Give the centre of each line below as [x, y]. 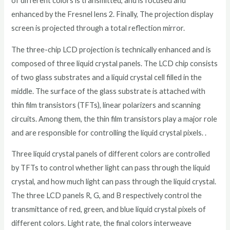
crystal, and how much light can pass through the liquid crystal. [114, 182]
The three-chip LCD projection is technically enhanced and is [111, 49]
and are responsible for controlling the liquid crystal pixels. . [109, 132]
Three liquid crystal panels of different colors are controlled [111, 154]
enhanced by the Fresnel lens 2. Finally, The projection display [112, 14]
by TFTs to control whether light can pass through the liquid [111, 168]
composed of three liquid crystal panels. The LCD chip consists [115, 63]
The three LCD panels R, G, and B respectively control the [107, 196]
